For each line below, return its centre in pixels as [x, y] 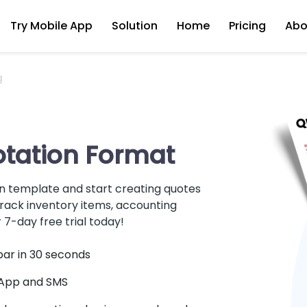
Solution [135, 25]
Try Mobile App [51, 25]
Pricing [247, 25]
